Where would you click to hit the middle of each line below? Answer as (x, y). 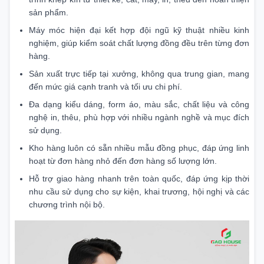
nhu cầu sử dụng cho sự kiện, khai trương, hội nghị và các (139, 191)
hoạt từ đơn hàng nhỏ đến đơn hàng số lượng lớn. (123, 161)
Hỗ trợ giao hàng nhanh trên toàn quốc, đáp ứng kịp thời (139, 178)
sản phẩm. (49, 12)
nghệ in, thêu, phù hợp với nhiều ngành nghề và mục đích (139, 117)
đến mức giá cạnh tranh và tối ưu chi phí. (105, 86)
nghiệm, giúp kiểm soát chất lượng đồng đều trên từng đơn (139, 43)
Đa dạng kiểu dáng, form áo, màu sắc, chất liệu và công (139, 104)
